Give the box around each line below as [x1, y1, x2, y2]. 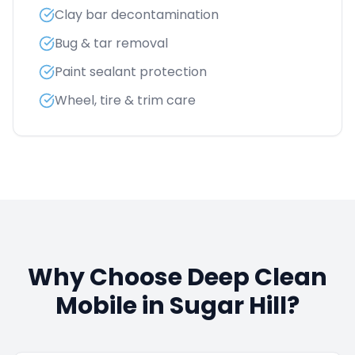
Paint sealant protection [55, 63, 207, 81]
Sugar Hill [170, 289, 287, 323]
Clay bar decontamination [55, 6, 219, 24]
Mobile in [55, 289, 170, 323]
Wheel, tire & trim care [55, 91, 196, 109]
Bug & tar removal [55, 34, 168, 52]
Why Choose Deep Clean [28, 261, 327, 294]
